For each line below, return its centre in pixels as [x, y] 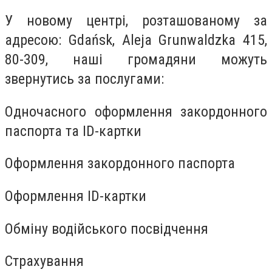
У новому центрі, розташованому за [136, 21]
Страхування [44, 261]
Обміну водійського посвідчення [107, 229]
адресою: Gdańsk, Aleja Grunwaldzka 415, [136, 40]
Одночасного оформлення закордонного [136, 111]
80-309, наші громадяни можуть [136, 60]
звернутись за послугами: [84, 79]
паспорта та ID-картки [73, 131]
